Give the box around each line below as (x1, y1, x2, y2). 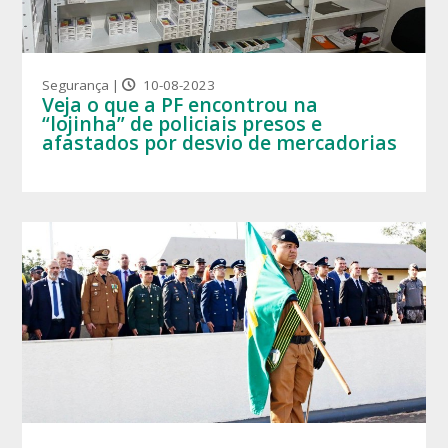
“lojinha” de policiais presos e (42, 109, 323, 137)
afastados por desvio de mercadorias (42, 128, 398, 156)
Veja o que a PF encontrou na (42, 90, 319, 118)
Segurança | (42, 75, 123, 94)
